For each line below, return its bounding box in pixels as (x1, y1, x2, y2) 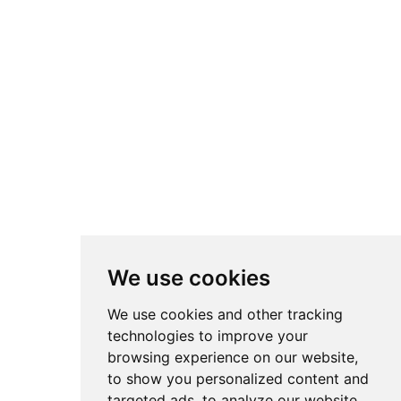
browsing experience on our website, (107, 348, 358, 366)
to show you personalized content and (107, 370, 369, 388)
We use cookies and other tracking (107, 305, 343, 323)
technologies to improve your (107, 327, 308, 345)
